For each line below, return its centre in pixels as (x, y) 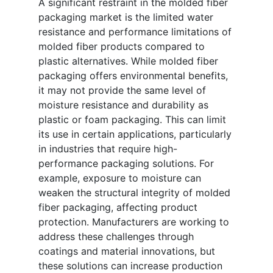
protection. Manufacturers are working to (134, 222)
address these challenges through (116, 237)
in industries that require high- (108, 149)
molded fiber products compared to (122, 47)
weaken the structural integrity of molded (134, 193)
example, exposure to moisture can (120, 178)
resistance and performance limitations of (135, 32)
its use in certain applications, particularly (135, 134)
